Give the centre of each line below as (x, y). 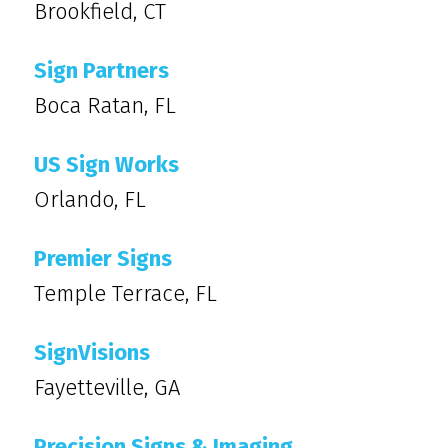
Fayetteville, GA (107, 387)
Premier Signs (103, 258)
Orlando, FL (90, 199)
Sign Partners (101, 70)
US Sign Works (106, 164)
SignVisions (92, 352)
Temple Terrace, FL (125, 293)
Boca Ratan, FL (105, 105)
